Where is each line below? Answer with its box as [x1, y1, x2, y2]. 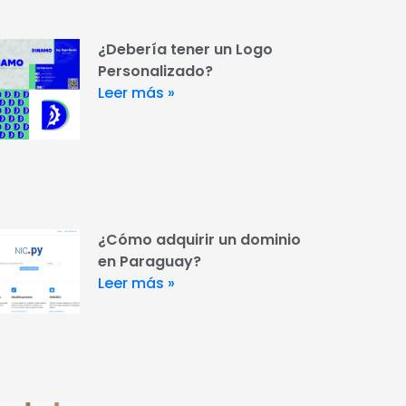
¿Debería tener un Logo [97, 38, 273, 60]
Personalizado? [97, 60, 213, 82]
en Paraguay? [97, 250, 201, 272]
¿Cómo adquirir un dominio [97, 228, 301, 250]
